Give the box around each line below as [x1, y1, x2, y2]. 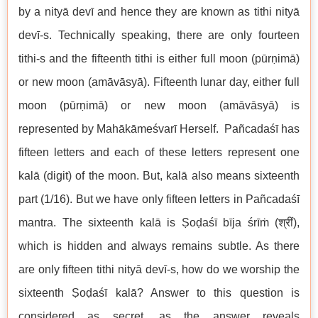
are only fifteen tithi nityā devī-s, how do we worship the [18, 263, 300, 275]
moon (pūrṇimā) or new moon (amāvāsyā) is [18, 99, 300, 111]
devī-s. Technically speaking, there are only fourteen [18, 29, 300, 41]
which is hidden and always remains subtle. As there [18, 240, 300, 252]
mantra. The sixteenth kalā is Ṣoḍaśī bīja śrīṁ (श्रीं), [18, 216, 300, 229]
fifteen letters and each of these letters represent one [18, 146, 300, 158]
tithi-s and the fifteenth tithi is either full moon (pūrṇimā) [18, 53, 300, 65]
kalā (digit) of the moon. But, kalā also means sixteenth [18, 170, 300, 182]
